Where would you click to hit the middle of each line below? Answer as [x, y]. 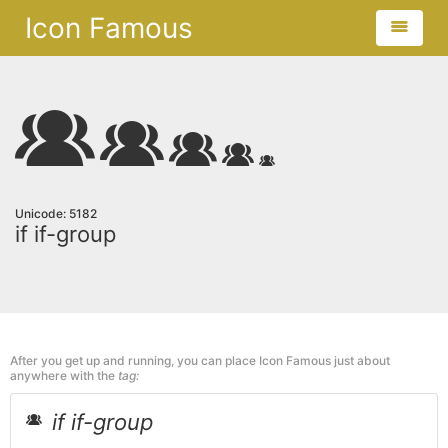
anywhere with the [64, 375]
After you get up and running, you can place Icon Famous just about [200, 360]
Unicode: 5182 [56, 213]
